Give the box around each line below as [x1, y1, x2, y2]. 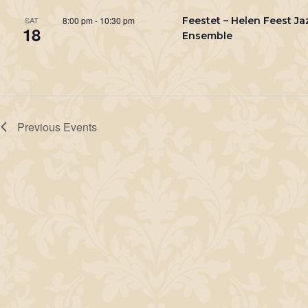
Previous [16, 119, 63, 135]
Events [63, 119, 97, 135]
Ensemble [181, 29, 232, 42]
